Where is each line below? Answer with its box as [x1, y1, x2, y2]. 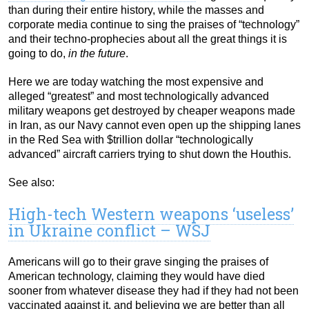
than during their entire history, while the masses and [8, 3, 264, 16]
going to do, [8, 47, 68, 59]
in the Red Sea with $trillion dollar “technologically [8, 133, 253, 146]
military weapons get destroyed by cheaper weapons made [8, 104, 295, 117]
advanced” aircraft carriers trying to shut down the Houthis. [8, 148, 291, 160]
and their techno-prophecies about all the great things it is [8, 32, 287, 45]
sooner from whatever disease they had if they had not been [8, 284, 299, 297]
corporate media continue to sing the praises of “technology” [8, 18, 299, 30]
